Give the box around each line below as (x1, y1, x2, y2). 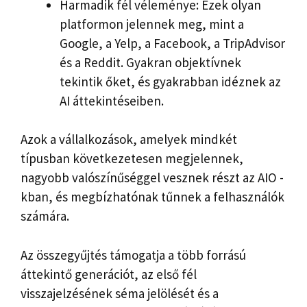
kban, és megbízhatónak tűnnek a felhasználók (21, 188, 284, 206)
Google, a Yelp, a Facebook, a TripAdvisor (60, 34, 285, 51)
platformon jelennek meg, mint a (60, 15, 244, 32)
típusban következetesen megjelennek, (21, 150, 243, 167)
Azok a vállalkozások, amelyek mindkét (21, 131, 237, 148)
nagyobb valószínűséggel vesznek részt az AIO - (21, 169, 284, 186)
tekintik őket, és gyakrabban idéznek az (60, 73, 281, 90)
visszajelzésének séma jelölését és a (21, 284, 219, 302)
